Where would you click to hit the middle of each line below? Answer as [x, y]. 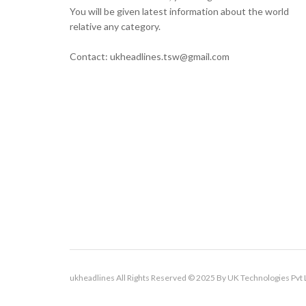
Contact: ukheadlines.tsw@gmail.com [150, 56]
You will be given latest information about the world [179, 11]
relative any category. [115, 26]
